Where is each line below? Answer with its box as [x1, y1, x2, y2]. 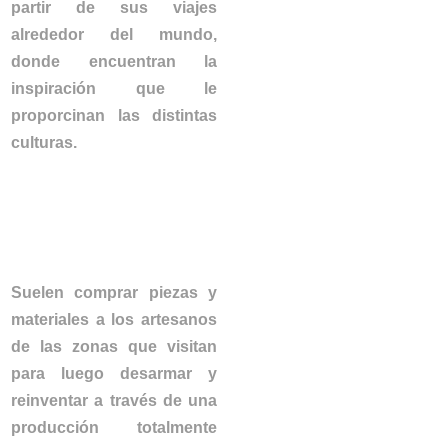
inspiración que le [11, 80, 217, 98]
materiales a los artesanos [11, 311, 217, 329]
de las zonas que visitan [11, 338, 217, 356]
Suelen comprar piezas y [11, 284, 217, 302]
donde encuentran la [11, 53, 217, 71]
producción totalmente [11, 419, 217, 437]
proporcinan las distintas [11, 107, 217, 125]
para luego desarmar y [11, 365, 217, 383]
